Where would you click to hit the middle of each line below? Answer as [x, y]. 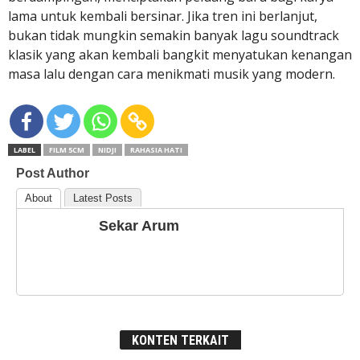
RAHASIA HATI [156, 150]
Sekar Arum [139, 226]
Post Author [53, 173]
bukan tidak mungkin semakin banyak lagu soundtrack [174, 35]
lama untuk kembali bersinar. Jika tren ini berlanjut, [163, 16]
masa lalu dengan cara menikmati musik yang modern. [172, 74]
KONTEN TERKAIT [180, 340]
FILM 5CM [67, 150]
